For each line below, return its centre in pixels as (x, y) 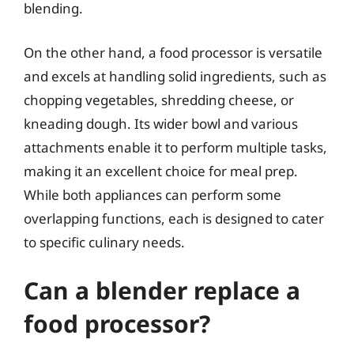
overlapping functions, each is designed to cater (174, 218)
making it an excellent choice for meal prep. (161, 171)
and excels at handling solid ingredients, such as (175, 76)
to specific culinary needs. (104, 242)
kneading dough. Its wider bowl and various (161, 123)
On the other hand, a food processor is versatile (173, 52)
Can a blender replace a (162, 290)
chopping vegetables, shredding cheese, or (159, 100)
